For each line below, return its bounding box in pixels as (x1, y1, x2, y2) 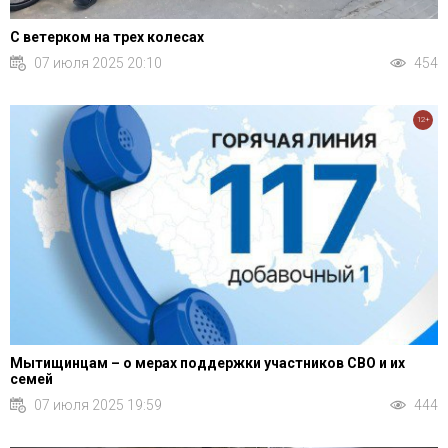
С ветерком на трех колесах (10, 28, 204, 45)
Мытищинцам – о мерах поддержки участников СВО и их (10, 355, 405, 371)
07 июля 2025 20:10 (34, 54, 162, 71)
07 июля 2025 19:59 (34, 397, 162, 413)
